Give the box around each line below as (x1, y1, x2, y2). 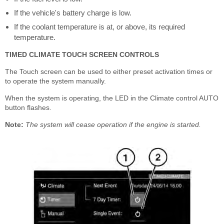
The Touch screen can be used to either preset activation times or (5, 67, 212, 76)
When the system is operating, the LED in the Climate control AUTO (5, 94, 218, 102)
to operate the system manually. (5, 77, 106, 85)
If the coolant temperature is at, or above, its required (14, 22, 185, 31)
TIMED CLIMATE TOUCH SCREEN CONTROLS (5, 50, 159, 59)
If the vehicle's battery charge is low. (14, 8, 131, 17)
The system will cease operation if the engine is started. (25, 120, 201, 129)
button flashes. (5, 103, 51, 112)
